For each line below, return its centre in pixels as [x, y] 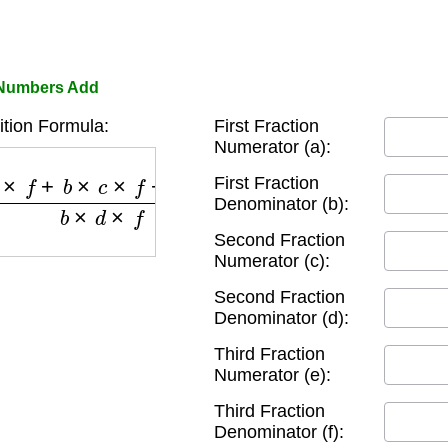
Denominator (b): [281, 204]
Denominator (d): [281, 318]
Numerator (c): [272, 261]
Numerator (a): [272, 147]
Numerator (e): [272, 375]
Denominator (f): [279, 432]
